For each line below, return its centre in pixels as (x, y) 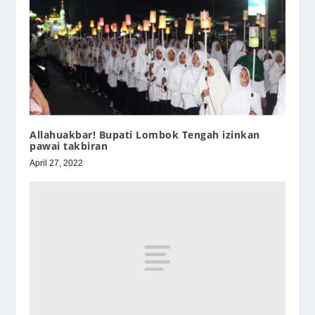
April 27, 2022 (57, 163)
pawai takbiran (69, 146)
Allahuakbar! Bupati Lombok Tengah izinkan (145, 134)
